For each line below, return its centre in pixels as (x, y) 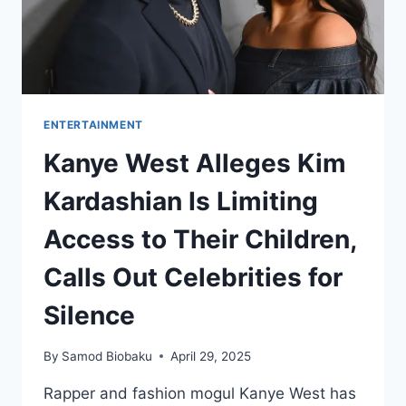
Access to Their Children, (200, 240)
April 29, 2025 (211, 356)
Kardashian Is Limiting (181, 202)
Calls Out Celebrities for (193, 278)
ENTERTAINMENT (93, 125)
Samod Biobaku (107, 356)
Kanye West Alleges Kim (195, 164)
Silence (89, 316)
